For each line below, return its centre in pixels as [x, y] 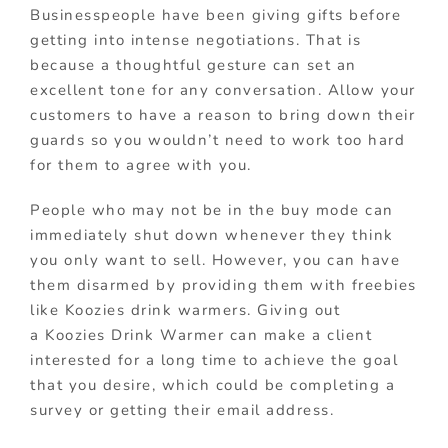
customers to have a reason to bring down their [222, 114]
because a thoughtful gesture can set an [193, 64]
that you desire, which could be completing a [212, 384]
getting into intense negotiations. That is [195, 39]
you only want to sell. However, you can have [215, 259]
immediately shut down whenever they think [212, 234]
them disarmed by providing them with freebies [223, 284]
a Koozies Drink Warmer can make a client [201, 334]
